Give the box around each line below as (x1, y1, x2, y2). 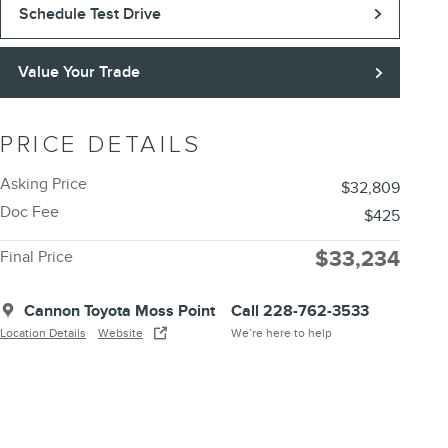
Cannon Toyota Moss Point (24, 301, 215, 322)
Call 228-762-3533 (231, 301, 369, 322)
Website (98, 326, 143, 341)
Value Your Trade (17, 62, 140, 83)
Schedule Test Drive (18, 3, 161, 24)
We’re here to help (231, 326, 332, 341)
